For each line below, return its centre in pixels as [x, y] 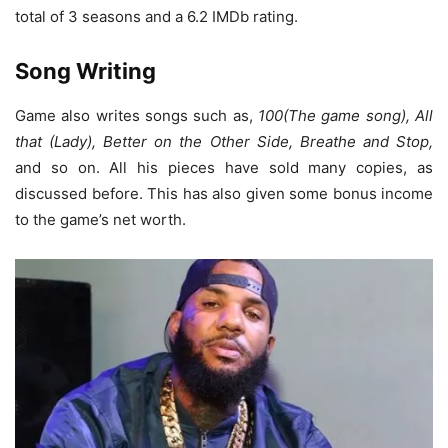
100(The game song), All [345, 115]
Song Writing [85, 70]
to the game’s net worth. [100, 219]
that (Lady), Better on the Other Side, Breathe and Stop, [224, 141]
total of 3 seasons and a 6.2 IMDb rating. [156, 16]
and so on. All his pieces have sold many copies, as [224, 167]
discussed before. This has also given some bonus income [224, 193]
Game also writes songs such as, [136, 115]
